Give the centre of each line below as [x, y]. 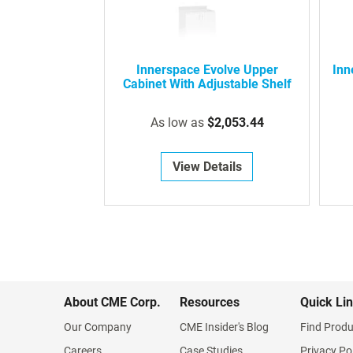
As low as [177, 123]
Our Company [98, 327]
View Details [207, 167]
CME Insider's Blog [224, 327]
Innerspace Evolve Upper [207, 70]
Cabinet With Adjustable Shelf [207, 84]
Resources [210, 303]
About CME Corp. [112, 303]
